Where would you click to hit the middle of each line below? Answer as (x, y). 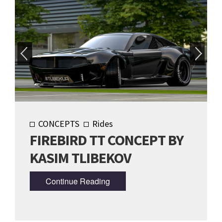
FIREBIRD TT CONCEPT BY (107, 140)
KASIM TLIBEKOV (81, 158)
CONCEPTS (59, 124)
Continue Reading (78, 181)
